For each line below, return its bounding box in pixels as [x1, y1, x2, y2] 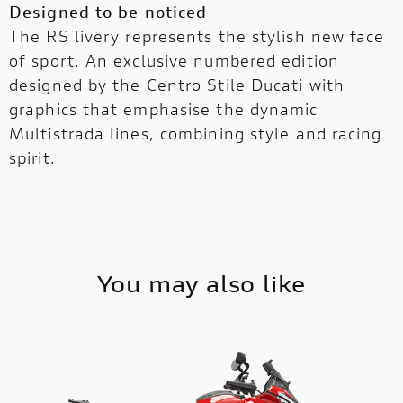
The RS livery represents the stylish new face [9, 25, 385, 48]
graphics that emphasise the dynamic [9, 98, 318, 121]
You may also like [96, 269, 307, 300]
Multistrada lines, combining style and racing [9, 122, 382, 145]
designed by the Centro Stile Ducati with [9, 74, 345, 96]
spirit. [9, 147, 56, 169]
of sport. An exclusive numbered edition [9, 49, 339, 72]
